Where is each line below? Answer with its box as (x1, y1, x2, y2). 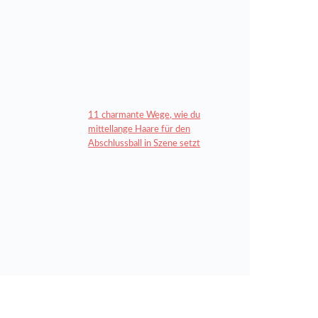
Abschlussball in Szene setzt (88, 138, 201, 148)
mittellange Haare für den (88, 124, 191, 134)
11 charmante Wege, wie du (88, 110, 201, 120)
